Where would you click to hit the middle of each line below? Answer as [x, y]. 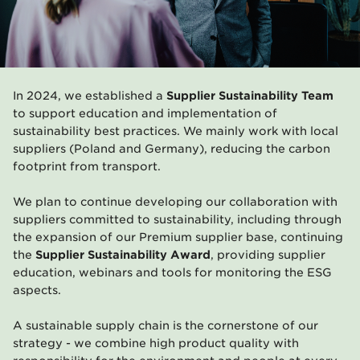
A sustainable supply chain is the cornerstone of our [166, 326]
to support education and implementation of [145, 114]
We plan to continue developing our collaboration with [175, 202]
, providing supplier [268, 255]
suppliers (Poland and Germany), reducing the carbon [172, 149]
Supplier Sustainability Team [248, 96]
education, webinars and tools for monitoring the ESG [172, 273]
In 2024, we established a [88, 96]
